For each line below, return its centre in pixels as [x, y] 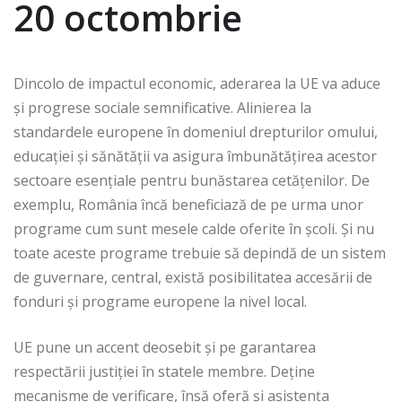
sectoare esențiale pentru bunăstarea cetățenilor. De [192, 181]
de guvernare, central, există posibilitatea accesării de [193, 278]
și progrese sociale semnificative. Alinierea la [162, 108]
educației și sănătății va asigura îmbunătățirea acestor [195, 157]
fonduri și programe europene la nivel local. [162, 302]
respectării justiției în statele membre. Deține [164, 372]
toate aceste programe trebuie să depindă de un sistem [200, 253]
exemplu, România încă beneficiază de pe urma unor [188, 205]
